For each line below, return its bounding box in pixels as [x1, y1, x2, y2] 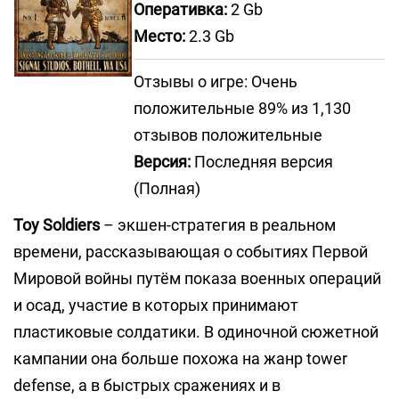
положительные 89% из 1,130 [134, 99, 351, 118]
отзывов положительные [134, 126, 322, 144]
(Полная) [134, 179, 200, 198]
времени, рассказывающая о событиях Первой [13, 242, 368, 261]
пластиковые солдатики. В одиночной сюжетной [13, 322, 379, 341]
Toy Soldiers [13, 216, 100, 234]
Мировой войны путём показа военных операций [13, 269, 381, 288]
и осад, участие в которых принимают [13, 296, 298, 314]
